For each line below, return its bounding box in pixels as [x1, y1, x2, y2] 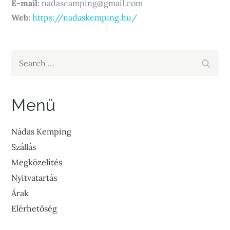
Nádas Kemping [11, 126, 72, 137]
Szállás [11, 142, 36, 152]
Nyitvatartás [11, 172, 57, 183]
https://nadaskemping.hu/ [32, 12, 138, 23]
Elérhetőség [11, 203, 57, 214]
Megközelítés [11, 157, 63, 167]
